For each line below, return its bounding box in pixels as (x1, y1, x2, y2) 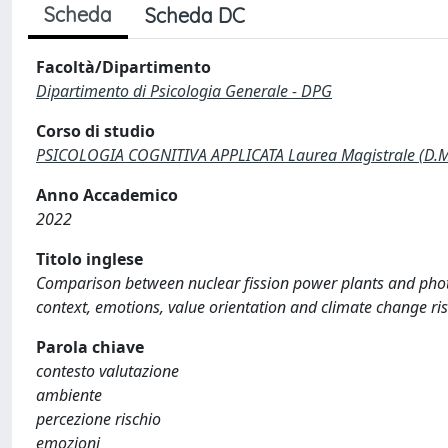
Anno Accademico (36, 184, 178, 206)
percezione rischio (36, 408, 161, 430)
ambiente (36, 384, 102, 406)
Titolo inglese (36, 248, 143, 270)
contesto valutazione (36, 360, 179, 382)
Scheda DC (145, 3, 245, 28)
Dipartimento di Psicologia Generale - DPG (36, 80, 332, 102)
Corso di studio (36, 120, 155, 142)
